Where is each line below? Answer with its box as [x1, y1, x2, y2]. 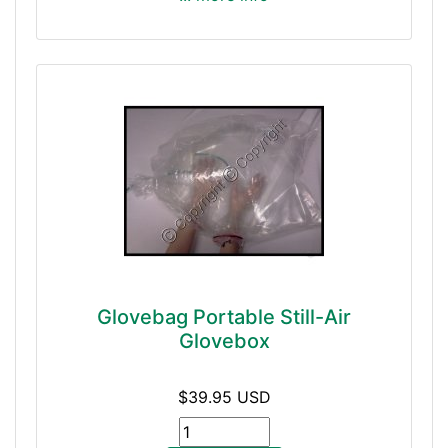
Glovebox [178, 328, 270, 353]
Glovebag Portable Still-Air [97, 304, 351, 329]
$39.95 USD [177, 386, 271, 407]
